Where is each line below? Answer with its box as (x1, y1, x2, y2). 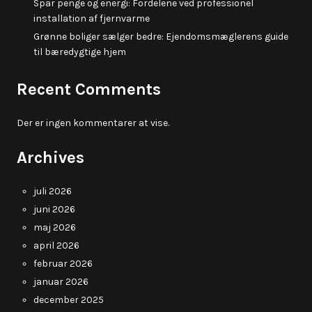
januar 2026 (33, 276, 88, 288)
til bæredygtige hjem (33, 46, 126, 58)
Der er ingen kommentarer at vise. (17, 117, 169, 129)
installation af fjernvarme (33, 13, 150, 24)
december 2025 (33, 294, 104, 306)
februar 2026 (33, 258, 93, 270)
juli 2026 (33, 185, 72, 197)
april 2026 (33, 240, 79, 251)
